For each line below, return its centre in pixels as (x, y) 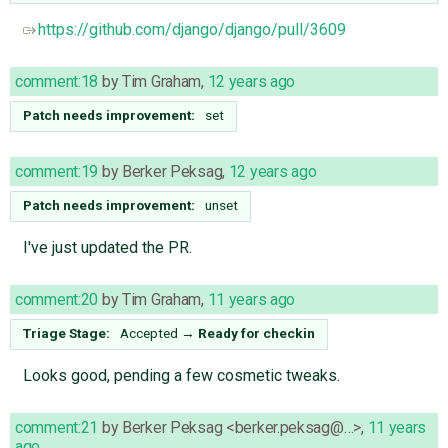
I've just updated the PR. (107, 247)
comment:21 (57, 427)
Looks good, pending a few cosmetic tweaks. (181, 375)
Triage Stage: (67, 332)
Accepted (149, 332)
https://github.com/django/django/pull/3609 (191, 29)
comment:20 (57, 299)
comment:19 (57, 171)
